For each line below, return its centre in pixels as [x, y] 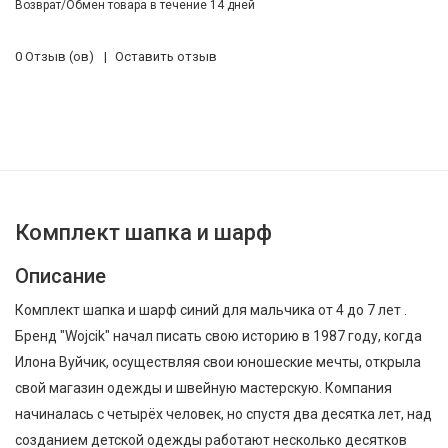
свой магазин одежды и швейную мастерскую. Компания [203, 388]
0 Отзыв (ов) [54, 56]
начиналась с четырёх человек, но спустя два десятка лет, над [223, 414]
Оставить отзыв [166, 56]
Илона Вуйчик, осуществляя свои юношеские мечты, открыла [218, 362]
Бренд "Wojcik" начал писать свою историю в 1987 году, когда [218, 336]
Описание [60, 276]
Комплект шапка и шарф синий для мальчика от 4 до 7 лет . [211, 310]
